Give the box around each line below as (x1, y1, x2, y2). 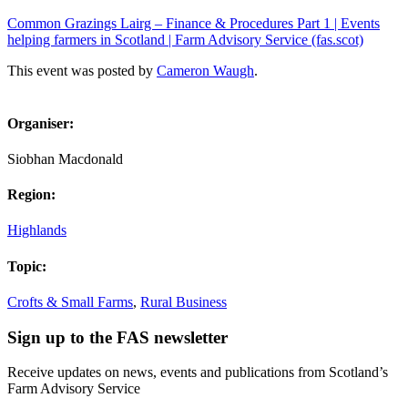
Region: (7, 187, 56, 203)
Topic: (7, 258, 46, 274)
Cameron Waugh (157, 63, 254, 79)
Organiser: (7, 115, 74, 131)
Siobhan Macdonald (7, 150, 123, 167)
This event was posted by (7, 63, 157, 79)
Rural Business (140, 293, 227, 310)
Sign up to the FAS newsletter (7, 327, 228, 347)
